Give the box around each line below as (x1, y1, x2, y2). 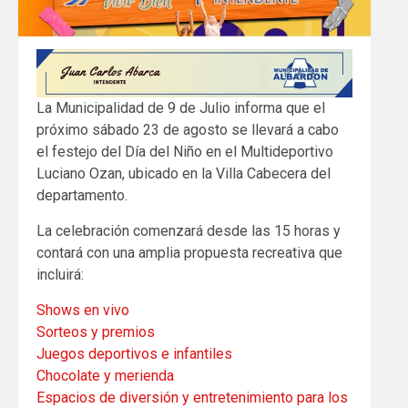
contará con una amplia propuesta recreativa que (36, 243, 342, 261)
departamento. (36, 186, 127, 204)
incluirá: (36, 265, 84, 283)
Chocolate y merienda (36, 366, 174, 384)
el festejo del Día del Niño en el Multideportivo (36, 142, 333, 160)
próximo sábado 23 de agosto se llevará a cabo (36, 120, 339, 138)
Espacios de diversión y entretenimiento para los (36, 388, 348, 406)
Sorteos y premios (36, 322, 155, 341)
